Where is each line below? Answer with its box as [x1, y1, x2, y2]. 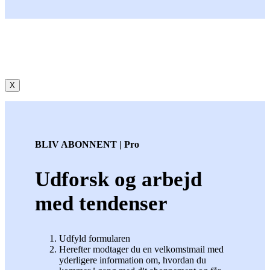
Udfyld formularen [59, 233, 130, 244]
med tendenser [35, 192, 168, 216]
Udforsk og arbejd [35, 168, 202, 192]
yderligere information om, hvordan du [59, 255, 206, 266]
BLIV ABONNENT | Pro [35, 139, 139, 150]
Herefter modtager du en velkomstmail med [59, 244, 224, 255]
